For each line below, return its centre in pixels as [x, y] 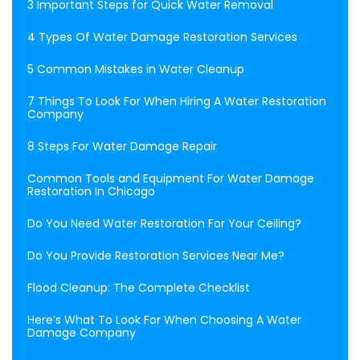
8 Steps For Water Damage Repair [122, 146]
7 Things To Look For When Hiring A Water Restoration [177, 101]
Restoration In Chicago [91, 191]
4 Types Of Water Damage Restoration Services [162, 37]
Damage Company [82, 332]
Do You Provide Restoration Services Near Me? [156, 255]
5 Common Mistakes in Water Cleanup [136, 69]
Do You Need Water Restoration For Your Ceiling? [164, 223]
